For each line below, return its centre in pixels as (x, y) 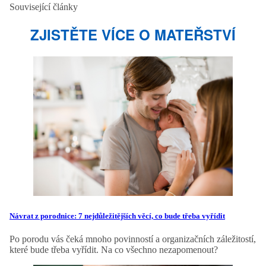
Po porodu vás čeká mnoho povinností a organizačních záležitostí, (133, 239)
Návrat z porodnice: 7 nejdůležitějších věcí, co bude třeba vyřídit (117, 216)
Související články (44, 7)
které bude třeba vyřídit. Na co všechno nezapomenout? (114, 250)
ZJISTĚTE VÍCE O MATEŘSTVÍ (133, 35)
